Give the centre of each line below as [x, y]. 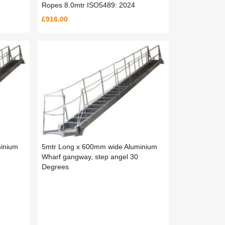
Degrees [55, 167]
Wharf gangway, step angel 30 [90, 157]
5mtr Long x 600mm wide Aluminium [99, 147]
